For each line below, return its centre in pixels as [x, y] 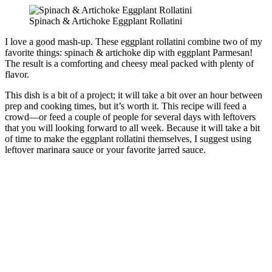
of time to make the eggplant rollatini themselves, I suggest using [128, 138]
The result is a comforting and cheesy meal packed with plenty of [129, 63]
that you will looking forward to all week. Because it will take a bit [132, 127]
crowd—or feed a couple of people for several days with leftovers [130, 117]
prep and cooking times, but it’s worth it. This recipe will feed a [126, 106]
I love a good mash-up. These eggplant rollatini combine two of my [134, 41]
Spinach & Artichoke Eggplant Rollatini [106, 21]
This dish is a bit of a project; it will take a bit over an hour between [134, 95]
